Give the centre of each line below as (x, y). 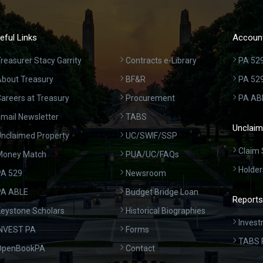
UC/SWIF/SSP (152, 136)
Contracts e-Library (161, 61)
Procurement (151, 98)
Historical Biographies (166, 211)
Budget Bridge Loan (162, 192)
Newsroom (146, 173)
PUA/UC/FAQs (153, 155)
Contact (141, 249)
